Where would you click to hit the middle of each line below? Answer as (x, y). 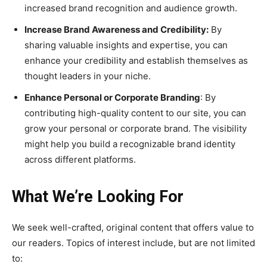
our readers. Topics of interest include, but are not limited (133, 243)
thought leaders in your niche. (88, 76)
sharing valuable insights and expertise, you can (126, 45)
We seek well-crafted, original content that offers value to (133, 227)
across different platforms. (80, 159)
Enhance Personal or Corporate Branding (112, 97)
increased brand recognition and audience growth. (131, 8)
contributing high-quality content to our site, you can (135, 113)
